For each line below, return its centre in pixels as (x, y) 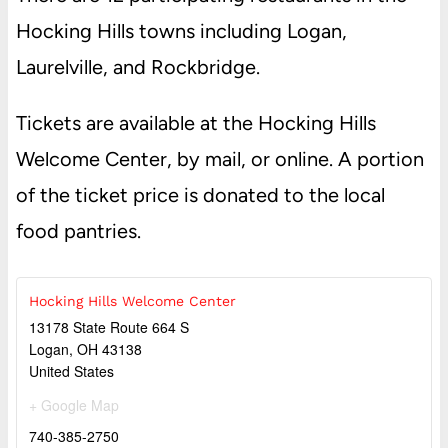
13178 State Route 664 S (108, 326)
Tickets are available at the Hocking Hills (195, 122)
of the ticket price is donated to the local (200, 194)
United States (71, 370)
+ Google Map (73, 404)
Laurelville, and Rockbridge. (137, 66)
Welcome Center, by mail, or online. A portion (219, 158)
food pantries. (78, 230)
